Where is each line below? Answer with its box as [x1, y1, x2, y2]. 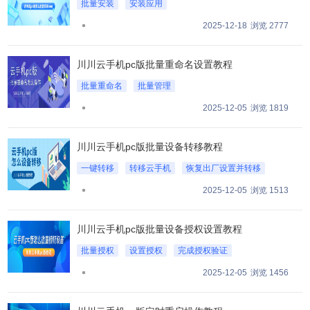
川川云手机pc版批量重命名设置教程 [77, 58, 233, 70]
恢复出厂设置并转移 [186, 163, 262, 173]
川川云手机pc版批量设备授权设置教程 [77, 223, 243, 235]
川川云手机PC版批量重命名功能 [81, 100, 201, 110]
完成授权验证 [178, 245, 228, 255]
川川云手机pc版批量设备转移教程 [77, 140, 224, 152]
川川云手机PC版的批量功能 [81, 17, 185, 28]
